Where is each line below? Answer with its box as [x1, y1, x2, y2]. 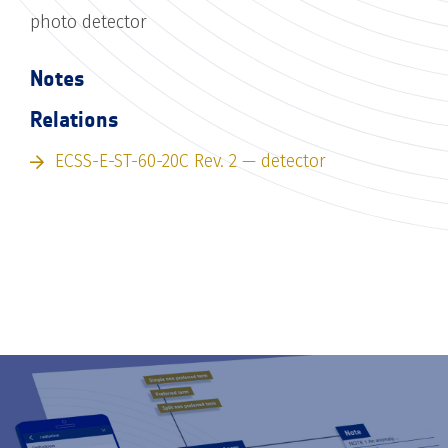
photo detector [30, 10, 147, 33]
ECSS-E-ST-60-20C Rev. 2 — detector [55, 149, 326, 172]
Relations [30, 105, 119, 133]
